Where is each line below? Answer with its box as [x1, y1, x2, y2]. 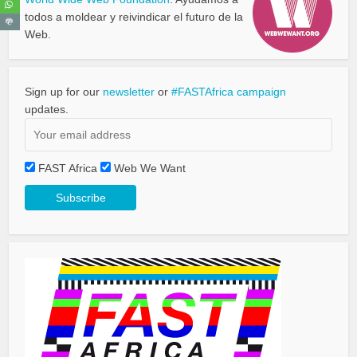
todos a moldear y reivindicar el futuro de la [25, 10, 244, 23]
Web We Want [114, 162, 186, 175]
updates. [25, 103, 69, 116]
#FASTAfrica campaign [171, 85, 287, 98]
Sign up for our [25, 85, 104, 98]
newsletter [103, 85, 155, 98]
